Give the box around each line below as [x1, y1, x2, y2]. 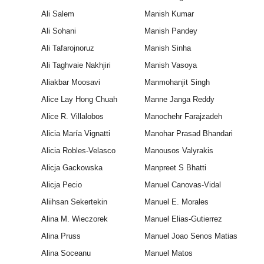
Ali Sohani [41, 27, 76, 36]
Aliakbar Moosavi [41, 78, 100, 87]
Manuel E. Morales [144, 197, 209, 207]
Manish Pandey [144, 27, 197, 36]
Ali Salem [41, 9, 74, 19]
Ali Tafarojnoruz [41, 44, 94, 53]
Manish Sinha [144, 44, 191, 53]
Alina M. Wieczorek [41, 214, 108, 224]
